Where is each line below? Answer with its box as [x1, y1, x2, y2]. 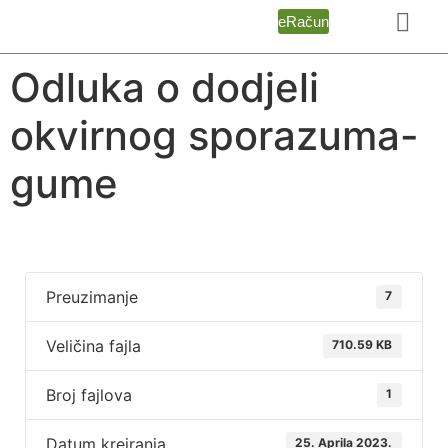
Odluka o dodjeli [10, 63, 319, 112]
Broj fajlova [46, 385, 132, 405]
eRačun [277, 13, 329, 30]
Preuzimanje [46, 287, 138, 307]
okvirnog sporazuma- [10, 111, 419, 160]
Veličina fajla [46, 336, 141, 356]
